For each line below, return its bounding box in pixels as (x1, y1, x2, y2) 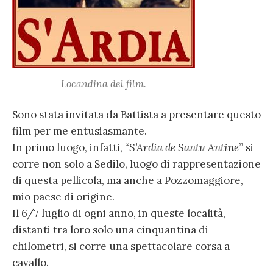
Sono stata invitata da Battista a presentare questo (12, 108, 261, 122)
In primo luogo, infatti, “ (12, 141, 129, 155)
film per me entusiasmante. (12, 124, 147, 138)
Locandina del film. (61, 77, 146, 90)
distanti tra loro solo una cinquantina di (12, 223, 208, 237)
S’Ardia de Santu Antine (129, 141, 239, 155)
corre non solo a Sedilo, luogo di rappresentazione (12, 157, 261, 171)
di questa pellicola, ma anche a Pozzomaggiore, (12, 174, 243, 188)
